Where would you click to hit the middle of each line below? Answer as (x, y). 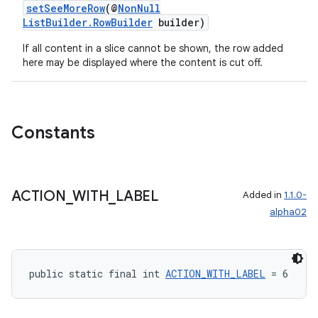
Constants (53, 133)
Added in (263, 195)
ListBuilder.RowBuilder (88, 22)
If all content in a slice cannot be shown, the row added (153, 48)
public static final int (97, 274)
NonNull (139, 8)
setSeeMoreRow (66, 8)
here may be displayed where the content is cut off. (143, 62)
